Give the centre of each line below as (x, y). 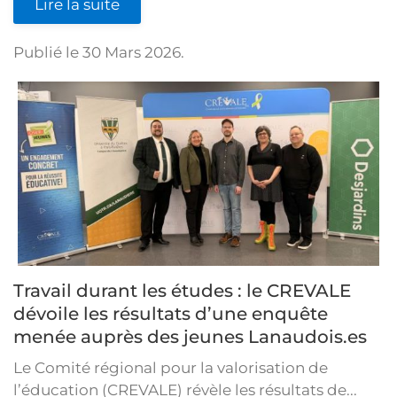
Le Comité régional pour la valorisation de (171, 367)
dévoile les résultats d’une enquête (171, 313)
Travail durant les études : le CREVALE (182, 290)
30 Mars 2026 (132, 52)
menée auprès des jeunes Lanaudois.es (190, 336)
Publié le (48, 52)
